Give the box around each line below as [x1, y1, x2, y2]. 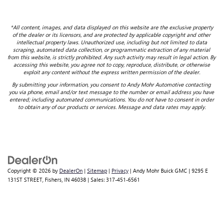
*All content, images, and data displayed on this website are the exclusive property [10, 23, 213, 31]
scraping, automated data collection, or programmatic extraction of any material [13, 46, 210, 54]
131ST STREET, [7, 176, 43, 184]
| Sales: [86, 176, 106, 184]
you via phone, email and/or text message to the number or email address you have [9, 88, 214, 96]
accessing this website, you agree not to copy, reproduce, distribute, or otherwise [13, 61, 210, 69]
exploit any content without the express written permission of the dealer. [23, 68, 200, 76]
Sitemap [87, 167, 107, 175]
